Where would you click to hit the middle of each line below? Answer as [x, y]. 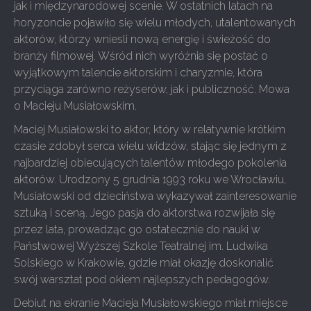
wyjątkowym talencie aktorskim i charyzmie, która [138, 73]
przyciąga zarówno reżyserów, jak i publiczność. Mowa [152, 89]
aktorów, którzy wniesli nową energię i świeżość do [142, 39]
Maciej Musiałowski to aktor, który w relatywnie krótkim [150, 129]
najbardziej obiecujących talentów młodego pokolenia [150, 163]
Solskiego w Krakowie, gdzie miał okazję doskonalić [144, 263]
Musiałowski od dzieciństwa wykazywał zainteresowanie [155, 196]
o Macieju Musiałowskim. [75, 106]
